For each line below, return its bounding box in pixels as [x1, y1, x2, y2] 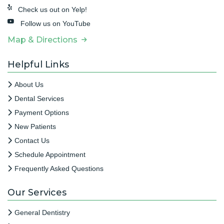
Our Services [7, 186, 66, 198]
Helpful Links [7, 58, 69, 70]
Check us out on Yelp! [18, 5, 87, 13]
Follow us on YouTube [20, 19, 90, 27]
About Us [14, 80, 43, 88]
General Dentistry [14, 208, 70, 216]
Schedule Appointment [14, 150, 85, 158]
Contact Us [14, 136, 49, 144]
